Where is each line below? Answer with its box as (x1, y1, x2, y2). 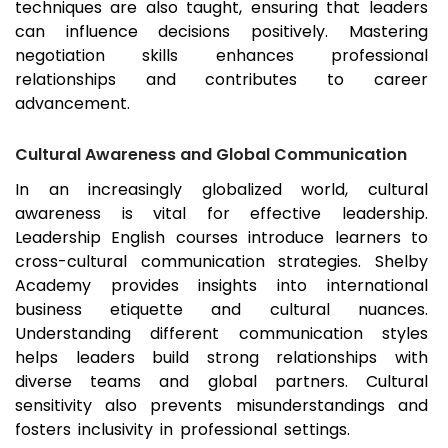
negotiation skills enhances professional (15, 44, 428, 68)
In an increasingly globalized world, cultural (15, 178, 428, 202)
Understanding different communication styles (15, 322, 428, 346)
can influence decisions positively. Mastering (15, 20, 428, 44)
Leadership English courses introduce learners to (15, 226, 428, 250)
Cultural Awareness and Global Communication (15, 143, 407, 167)
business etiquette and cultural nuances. (15, 298, 428, 322)
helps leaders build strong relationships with (15, 346, 428, 370)
